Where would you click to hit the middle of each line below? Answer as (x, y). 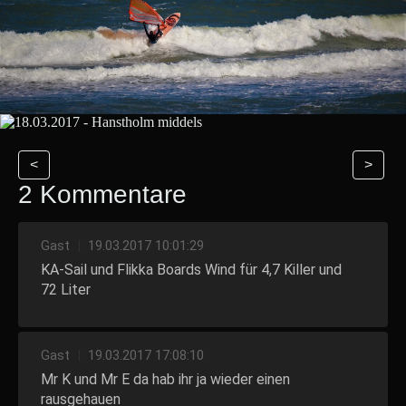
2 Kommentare (102, 194)
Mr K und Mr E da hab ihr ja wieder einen (165, 379)
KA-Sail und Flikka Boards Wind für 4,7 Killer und (191, 269)
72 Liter (66, 289)
